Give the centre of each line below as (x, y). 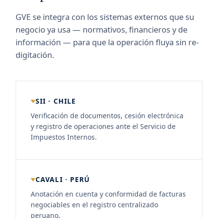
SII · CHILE (56, 101)
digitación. (35, 55)
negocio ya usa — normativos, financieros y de (101, 29)
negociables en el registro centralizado (94, 205)
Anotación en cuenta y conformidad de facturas (108, 194)
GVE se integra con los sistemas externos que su (105, 17)
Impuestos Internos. (64, 137)
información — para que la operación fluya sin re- (107, 42)
